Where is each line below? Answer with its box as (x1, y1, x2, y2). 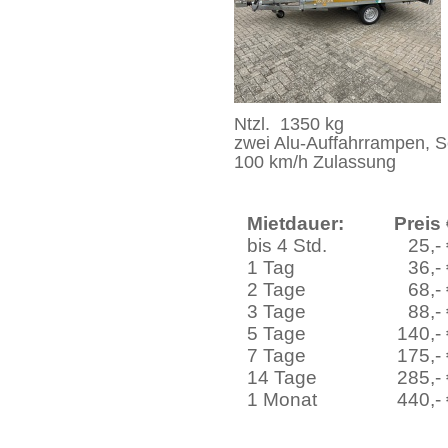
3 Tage (247, 301, 307, 322)
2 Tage (247, 279, 307, 300)
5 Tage (247, 323, 307, 344)
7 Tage (247, 345, 307, 366)
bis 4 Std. (247, 235, 328, 256)
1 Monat (247, 389, 328, 410)
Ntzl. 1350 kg (234, 114, 344, 134)
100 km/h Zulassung (234, 152, 396, 172)
